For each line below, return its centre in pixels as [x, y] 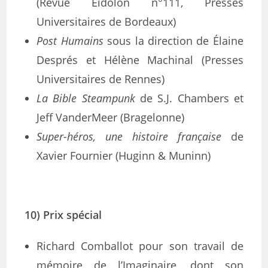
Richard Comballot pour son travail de [140, 246]
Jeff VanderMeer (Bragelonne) [111, 117]
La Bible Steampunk [86, 98]
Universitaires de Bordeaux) [106, 22]
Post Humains [70, 41]
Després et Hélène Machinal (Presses [140, 60]
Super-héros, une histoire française [129, 136]
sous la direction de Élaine [173, 41]
